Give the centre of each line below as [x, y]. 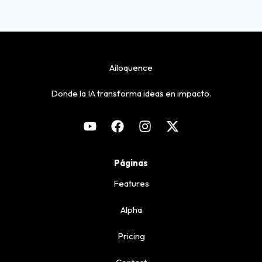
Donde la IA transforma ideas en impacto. [131, 94]
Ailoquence [131, 68]
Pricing [131, 236]
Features [131, 183]
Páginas [131, 163]
